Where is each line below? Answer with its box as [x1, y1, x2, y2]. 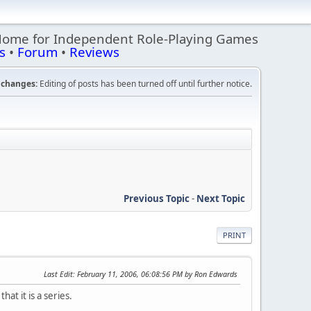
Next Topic [196, 192, 245, 205]
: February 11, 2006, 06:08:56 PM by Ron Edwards [73, 268, 237, 279]
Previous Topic [124, 192, 190, 205]
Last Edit [44, 268, 73, 279]
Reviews [69, 43, 119, 60]
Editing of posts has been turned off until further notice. [37, 78, 252, 90]
